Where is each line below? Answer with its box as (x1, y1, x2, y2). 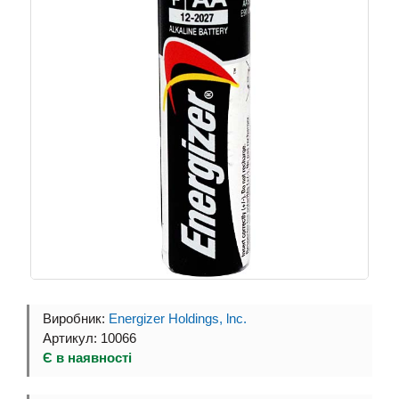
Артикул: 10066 (43, 331, 136, 346)
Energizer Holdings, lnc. (109, 312, 247, 326)
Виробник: (43, 312, 109, 326)
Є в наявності (43, 351, 132, 365)
